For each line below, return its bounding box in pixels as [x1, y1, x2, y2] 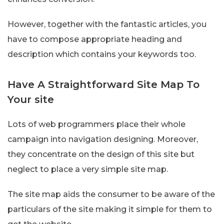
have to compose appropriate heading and [7, 34, 182, 44]
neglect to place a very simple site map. [7, 164, 168, 174]
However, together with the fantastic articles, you [7, 19, 206, 29]
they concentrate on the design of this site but [7, 149, 194, 159]
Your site [7, 93, 54, 106]
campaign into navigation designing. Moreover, [7, 134, 198, 144]
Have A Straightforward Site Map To [7, 78, 199, 91]
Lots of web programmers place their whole [7, 119, 185, 129]
